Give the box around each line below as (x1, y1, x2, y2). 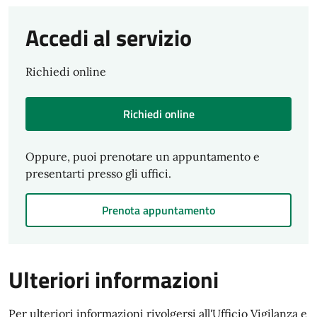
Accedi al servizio (25, 21, 192, 54)
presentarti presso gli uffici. (25, 166, 171, 180)
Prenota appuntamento (102, 202, 215, 219)
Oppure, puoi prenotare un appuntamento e (25, 149, 260, 163)
